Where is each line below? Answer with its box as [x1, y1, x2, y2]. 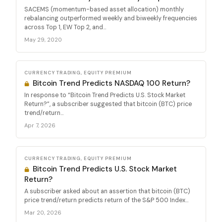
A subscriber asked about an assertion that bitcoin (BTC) [24, 187, 190, 195]
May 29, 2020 [24, 36, 62, 43]
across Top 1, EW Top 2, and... [24, 23, 106, 31]
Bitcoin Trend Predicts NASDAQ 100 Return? [31, 78, 191, 88]
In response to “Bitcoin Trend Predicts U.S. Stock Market [24, 91, 185, 99]
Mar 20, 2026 [24, 209, 61, 216]
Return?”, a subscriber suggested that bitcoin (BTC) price [24, 100, 192, 108]
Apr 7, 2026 [24, 121, 55, 129]
